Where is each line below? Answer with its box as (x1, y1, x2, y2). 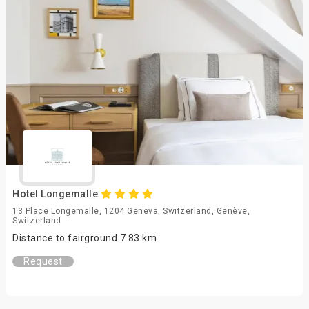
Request (23, 256, 63, 267)
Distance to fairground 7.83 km (12, 232, 157, 243)
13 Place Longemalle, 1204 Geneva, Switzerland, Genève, (12, 206, 250, 216)
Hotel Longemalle (12, 188, 101, 199)
